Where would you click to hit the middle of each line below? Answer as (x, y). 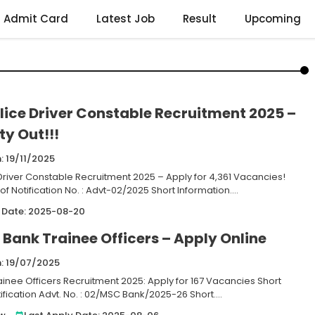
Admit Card (36, 19)
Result (200, 19)
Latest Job (126, 19)
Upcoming (273, 19)
